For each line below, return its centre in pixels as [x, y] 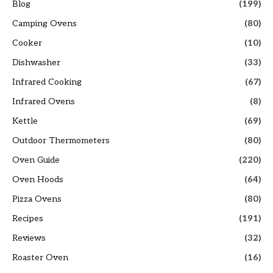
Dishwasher [36, 63]
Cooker [27, 43]
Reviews [29, 238]
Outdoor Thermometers [61, 141]
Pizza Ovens [37, 199]
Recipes [28, 219]
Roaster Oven [40, 258]
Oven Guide [36, 160]
